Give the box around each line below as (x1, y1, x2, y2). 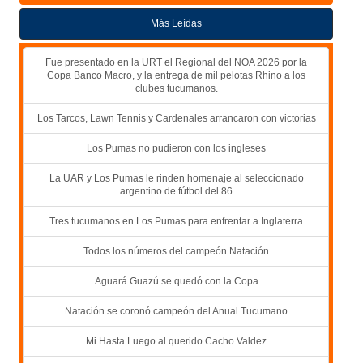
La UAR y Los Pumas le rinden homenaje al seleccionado (49, 172, 304, 184)
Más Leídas (151, 17, 202, 29)
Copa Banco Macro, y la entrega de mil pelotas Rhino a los (47, 69, 305, 81)
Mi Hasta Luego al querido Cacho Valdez (86, 335, 267, 347)
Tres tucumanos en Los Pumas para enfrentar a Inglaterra (49, 215, 303, 227)
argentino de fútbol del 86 (120, 185, 233, 197)
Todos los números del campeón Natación (83, 245, 269, 257)
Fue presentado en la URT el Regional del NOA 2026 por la (45, 56, 307, 68)
